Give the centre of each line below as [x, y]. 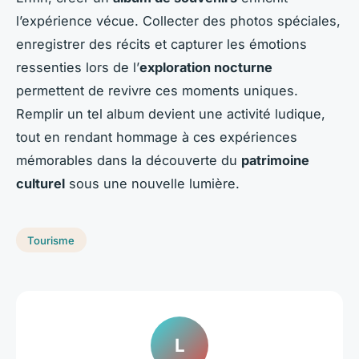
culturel [40, 183]
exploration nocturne [206, 67]
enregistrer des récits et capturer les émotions [161, 44]
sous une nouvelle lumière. [152, 183]
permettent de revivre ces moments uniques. [157, 90]
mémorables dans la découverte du [129, 160]
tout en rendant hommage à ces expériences [157, 137]
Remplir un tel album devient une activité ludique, [171, 113]
